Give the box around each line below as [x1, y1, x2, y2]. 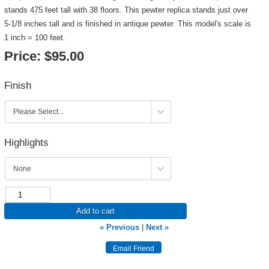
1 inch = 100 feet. [4, 33, 65, 42]
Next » [146, 223, 169, 232]
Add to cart [76, 207, 115, 216]
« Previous [100, 223, 140, 232]
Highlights [4, 136, 49, 148]
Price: [4, 49, 41, 64]
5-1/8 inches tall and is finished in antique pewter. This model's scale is [4, 19, 251, 28]
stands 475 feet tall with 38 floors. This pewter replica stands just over [4, 5, 248, 14]
